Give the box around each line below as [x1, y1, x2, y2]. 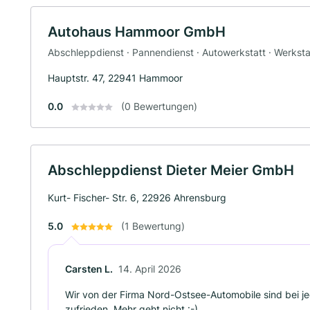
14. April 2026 [118, 262, 181, 275]
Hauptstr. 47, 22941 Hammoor [48, 71, 183, 84]
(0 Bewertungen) [121, 100, 197, 112]
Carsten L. [65, 262, 113, 275]
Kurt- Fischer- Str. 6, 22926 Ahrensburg [48, 191, 226, 203]
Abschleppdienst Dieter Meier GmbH [48, 161, 294, 179]
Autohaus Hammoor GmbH [48, 24, 226, 40]
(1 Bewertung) [121, 219, 185, 232]
